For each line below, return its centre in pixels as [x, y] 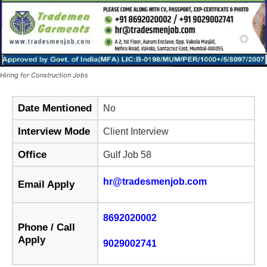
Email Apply [46, 185]
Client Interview [136, 132]
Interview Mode [54, 132]
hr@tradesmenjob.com [155, 182]
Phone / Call [46, 228]
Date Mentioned [55, 108]
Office [32, 155]
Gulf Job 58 [127, 155]
